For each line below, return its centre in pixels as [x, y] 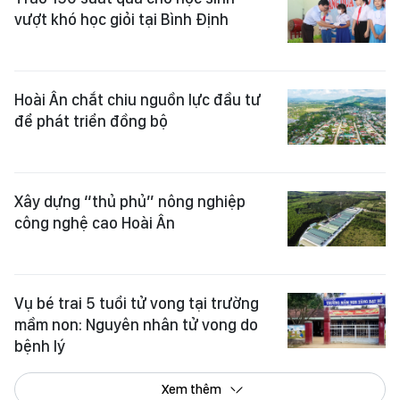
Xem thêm [191, 389]
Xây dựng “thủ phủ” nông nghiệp [130, 201]
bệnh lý [40, 346]
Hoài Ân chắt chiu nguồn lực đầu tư [137, 99]
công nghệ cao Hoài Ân [95, 222]
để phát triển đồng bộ [91, 121]
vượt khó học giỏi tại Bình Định [121, 19]
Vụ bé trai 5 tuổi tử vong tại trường [137, 303]
